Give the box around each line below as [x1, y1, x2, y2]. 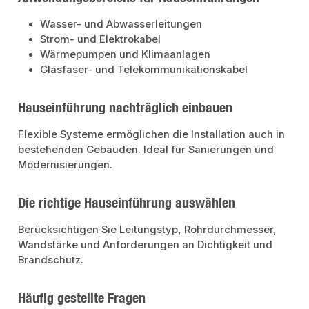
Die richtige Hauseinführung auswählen [18, 193, 236, 211]
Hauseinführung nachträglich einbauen [18, 98, 233, 116]
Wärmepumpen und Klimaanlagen [40, 48, 211, 61]
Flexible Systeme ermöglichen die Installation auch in [18, 128, 286, 141]
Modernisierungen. [18, 158, 113, 171]
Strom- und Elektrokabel [40, 32, 161, 46]
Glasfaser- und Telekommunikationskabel [40, 63, 248, 76]
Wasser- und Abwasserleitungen [40, 17, 203, 30]
